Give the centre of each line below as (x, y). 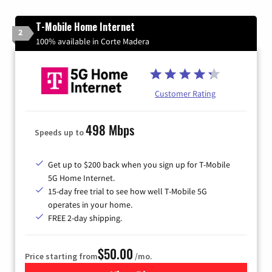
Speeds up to (60, 132)
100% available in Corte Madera (93, 41)
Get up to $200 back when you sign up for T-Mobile (139, 164)
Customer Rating (185, 94)
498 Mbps (110, 129)
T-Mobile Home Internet (85, 26)
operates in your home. (90, 204)
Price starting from (61, 256)
